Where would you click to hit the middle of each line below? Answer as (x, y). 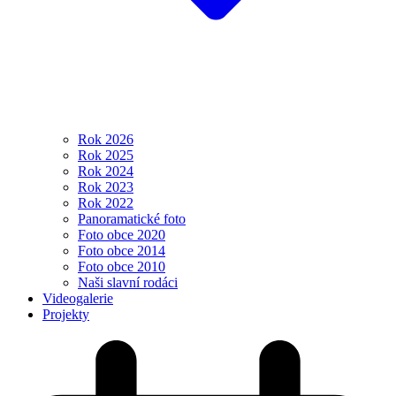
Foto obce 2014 (122, 251)
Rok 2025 (106, 156)
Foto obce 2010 (122, 267)
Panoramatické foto (132, 219)
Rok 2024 (106, 171)
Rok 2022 (106, 203)
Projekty (66, 315)
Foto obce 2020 (122, 235)
